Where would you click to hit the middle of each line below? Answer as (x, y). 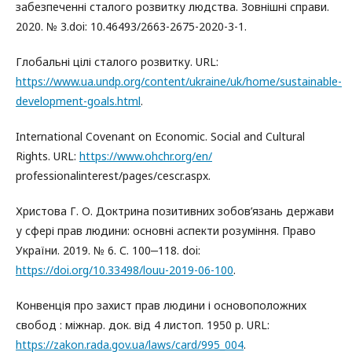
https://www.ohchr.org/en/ (146, 156)
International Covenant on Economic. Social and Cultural (160, 136)
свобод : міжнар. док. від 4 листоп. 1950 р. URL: (143, 324)
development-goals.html (78, 101)
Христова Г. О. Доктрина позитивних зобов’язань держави (175, 211)
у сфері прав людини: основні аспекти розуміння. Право (166, 230)
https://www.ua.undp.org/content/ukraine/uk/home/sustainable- (179, 81)
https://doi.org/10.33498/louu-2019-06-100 (125, 269)
